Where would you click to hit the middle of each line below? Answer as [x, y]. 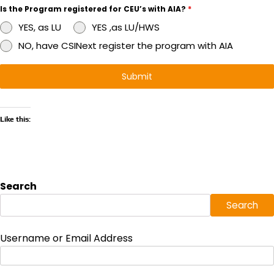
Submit [137, 76]
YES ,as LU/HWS [126, 27]
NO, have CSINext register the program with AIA [126, 45]
